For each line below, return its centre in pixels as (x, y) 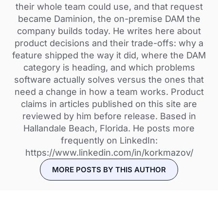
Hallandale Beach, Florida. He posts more (109, 128)
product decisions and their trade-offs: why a (109, 43)
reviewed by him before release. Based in (109, 116)
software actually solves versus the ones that (109, 80)
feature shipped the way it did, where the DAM (109, 55)
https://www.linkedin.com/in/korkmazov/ (109, 153)
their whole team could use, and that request (109, 7)
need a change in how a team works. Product (109, 92)
